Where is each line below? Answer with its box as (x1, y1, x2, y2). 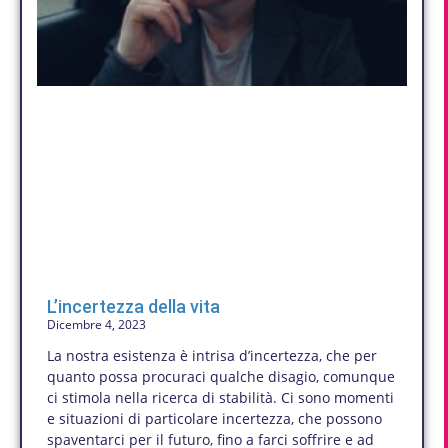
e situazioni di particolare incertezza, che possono (47, 409, 382, 429)
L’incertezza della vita (47, 296, 220, 318)
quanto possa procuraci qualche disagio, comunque (47, 367, 395, 387)
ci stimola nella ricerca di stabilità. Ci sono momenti (47, 388, 394, 408)
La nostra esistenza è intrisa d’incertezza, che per (47, 346, 377, 366)
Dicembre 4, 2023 (47, 316, 146, 334)
